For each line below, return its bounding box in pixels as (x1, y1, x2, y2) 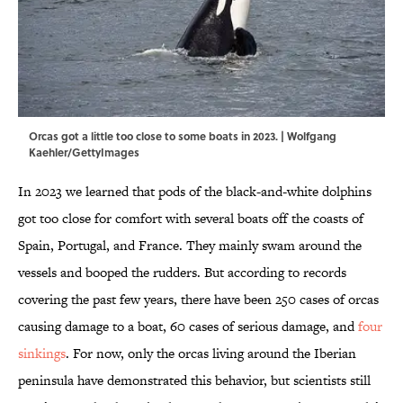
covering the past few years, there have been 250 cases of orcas (18, 290, 379, 309)
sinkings (18, 344, 66, 363)
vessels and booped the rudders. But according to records (18, 263, 346, 282)
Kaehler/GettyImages (29, 144, 139, 161)
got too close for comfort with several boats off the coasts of (18, 209, 363, 228)
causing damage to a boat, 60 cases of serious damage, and (18, 317, 354, 336)
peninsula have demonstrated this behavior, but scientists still (18, 371, 371, 390)
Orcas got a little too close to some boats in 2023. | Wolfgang (29, 128, 336, 145)
